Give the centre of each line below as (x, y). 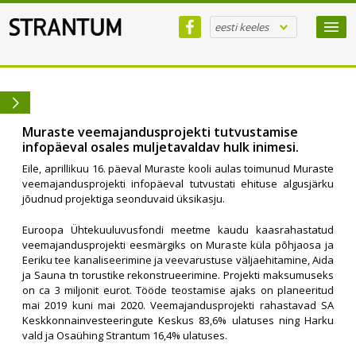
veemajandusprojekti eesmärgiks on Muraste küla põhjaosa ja (178, 245)
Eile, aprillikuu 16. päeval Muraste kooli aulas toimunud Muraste (178, 168)
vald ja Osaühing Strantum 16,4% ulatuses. (125, 335)
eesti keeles (242, 27)
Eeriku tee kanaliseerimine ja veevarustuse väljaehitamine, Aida (178, 260)
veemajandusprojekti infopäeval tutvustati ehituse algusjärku (178, 184)
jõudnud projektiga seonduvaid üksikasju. (124, 199)
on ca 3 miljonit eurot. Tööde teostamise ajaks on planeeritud (178, 290)
